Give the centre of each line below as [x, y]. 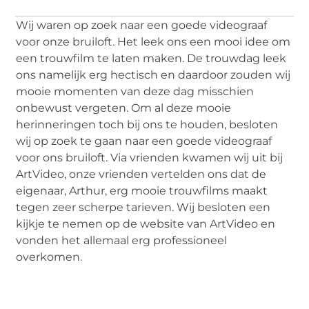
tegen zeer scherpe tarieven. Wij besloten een [143, 208]
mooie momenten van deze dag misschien [135, 92]
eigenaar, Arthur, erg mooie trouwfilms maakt [142, 191]
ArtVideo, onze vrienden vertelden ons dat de [141, 175]
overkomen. [49, 257]
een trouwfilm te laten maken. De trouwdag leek [151, 59]
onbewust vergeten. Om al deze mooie [124, 108]
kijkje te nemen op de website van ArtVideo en [146, 224]
